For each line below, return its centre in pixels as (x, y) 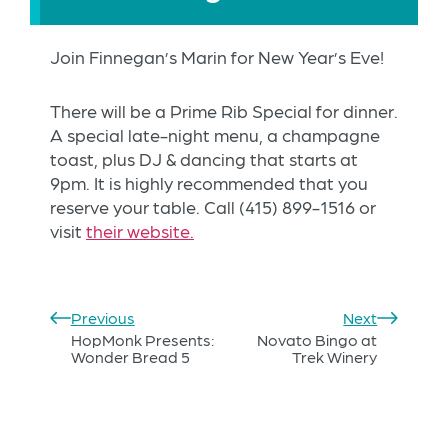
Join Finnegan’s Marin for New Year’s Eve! (217, 57)
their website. (140, 231)
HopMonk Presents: (142, 340)
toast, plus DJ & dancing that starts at (204, 159)
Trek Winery (335, 357)
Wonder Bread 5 (130, 357)
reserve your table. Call (144, 207)
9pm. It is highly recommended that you (209, 183)
